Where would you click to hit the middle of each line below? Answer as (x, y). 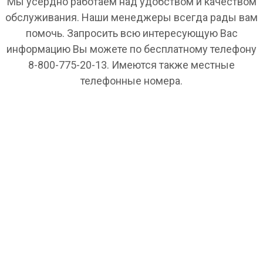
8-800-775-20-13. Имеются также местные (131, 65)
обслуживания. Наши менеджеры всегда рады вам (131, 17)
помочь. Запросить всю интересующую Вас (131, 33)
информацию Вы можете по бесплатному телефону (131, 49)
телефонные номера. (131, 80)
